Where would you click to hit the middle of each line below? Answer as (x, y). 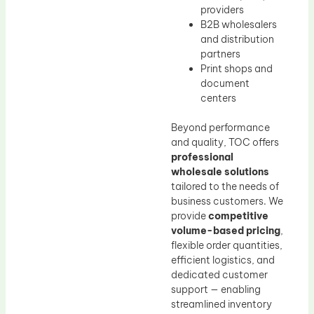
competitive (238, 216)
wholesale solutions (220, 172)
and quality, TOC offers (225, 143)
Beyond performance (220, 128)
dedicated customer (219, 275)
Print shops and (237, 69)
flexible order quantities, (227, 246)
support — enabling (216, 290)
